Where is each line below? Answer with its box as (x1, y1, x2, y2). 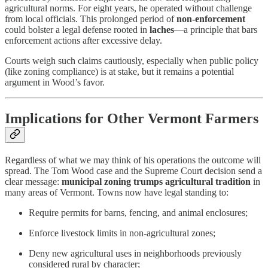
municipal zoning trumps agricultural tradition (62, 176, 251, 187)
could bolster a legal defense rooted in (5, 24, 150, 35)
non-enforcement (176, 13, 245, 24)
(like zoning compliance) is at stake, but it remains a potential (5, 66, 234, 77)
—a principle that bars (174, 24, 257, 35)
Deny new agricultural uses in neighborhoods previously (29, 248, 242, 258)
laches (150, 24, 174, 35)
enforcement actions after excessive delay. (5, 35, 162, 45)
